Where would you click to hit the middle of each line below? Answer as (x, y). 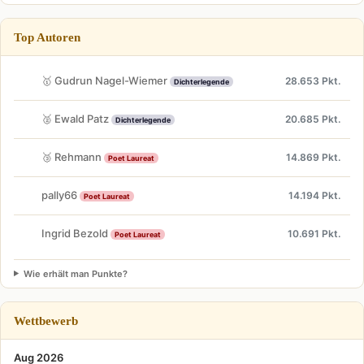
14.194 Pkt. (314, 195)
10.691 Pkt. (314, 234)
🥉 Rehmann (73, 157)
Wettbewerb (46, 320)
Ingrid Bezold (76, 233)
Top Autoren (47, 37)
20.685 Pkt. (313, 119)
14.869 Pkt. (313, 157)
